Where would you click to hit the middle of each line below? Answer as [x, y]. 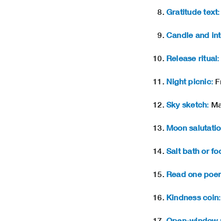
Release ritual [192, 58]
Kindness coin [193, 197]
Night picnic [189, 81]
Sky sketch [187, 105]
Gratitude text [192, 12]
